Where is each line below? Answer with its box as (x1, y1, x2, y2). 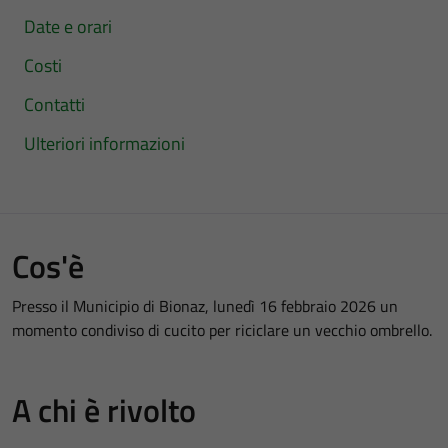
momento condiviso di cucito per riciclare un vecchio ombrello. (12, 317, 432, 342)
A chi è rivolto (12, 385, 196, 434)
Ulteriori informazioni (24, 129, 185, 157)
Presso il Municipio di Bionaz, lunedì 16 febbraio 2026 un (12, 293, 398, 318)
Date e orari (24, 12, 112, 40)
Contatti (24, 90, 85, 118)
